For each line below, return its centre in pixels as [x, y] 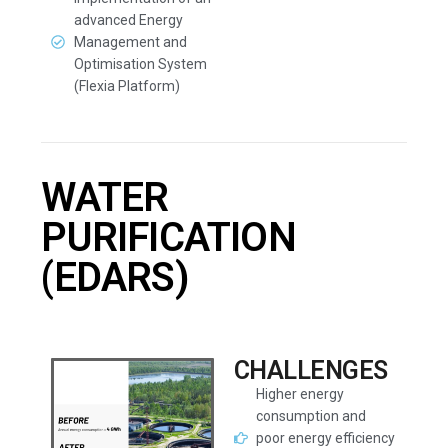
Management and [130, 42]
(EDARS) [115, 277]
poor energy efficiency [326, 438]
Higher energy [300, 394]
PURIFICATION [168, 237]
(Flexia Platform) [126, 86]
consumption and [311, 416]
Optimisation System [140, 64]
